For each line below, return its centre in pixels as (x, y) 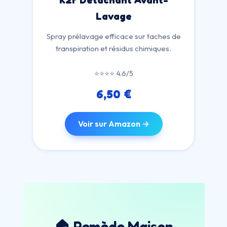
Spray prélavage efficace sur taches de (113, 36)
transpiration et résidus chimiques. (113, 48)
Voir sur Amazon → (113, 124)
